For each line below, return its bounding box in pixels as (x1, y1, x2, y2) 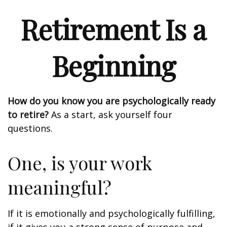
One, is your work (8, 150, 152, 175)
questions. (8, 122, 53, 134)
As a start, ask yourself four (49, 108, 172, 121)
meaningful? (8, 175, 111, 199)
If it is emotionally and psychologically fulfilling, (8, 207, 215, 219)
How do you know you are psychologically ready (8, 95, 215, 107)
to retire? (8, 108, 49, 121)
